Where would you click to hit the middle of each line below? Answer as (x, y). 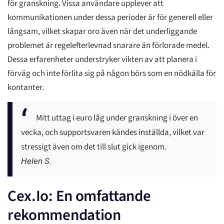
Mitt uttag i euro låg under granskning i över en (117, 118)
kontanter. (26, 88)
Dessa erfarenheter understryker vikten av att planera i (102, 60)
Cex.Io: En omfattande (79, 196)
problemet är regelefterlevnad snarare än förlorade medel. (108, 46)
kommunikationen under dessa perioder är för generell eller (110, 18)
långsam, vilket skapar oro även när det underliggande (102, 32)
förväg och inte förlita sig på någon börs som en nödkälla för (112, 74)
